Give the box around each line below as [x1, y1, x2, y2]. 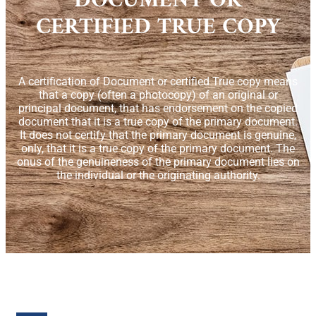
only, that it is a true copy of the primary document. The [21, 142, 295, 156]
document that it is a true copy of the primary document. [18, 115, 298, 129]
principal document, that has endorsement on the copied [18, 102, 298, 116]
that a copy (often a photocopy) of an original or [38, 88, 278, 102]
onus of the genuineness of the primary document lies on [16, 155, 300, 169]
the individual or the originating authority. [56, 169, 260, 183]
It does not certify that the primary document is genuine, [20, 128, 296, 142]
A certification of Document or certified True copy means [18, 75, 298, 89]
